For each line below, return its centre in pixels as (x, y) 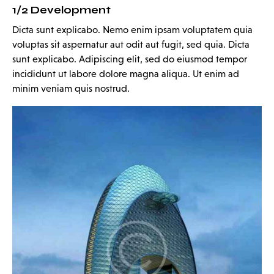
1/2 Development (61, 10)
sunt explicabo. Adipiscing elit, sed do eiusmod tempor (130, 59)
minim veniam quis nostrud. (71, 88)
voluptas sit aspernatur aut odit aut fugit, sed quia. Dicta (131, 44)
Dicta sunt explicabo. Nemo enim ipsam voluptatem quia (132, 29)
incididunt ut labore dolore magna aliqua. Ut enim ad (126, 73)
